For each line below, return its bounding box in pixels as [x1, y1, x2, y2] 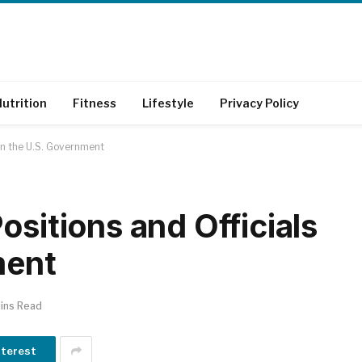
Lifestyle [142, 95, 194, 110]
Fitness [73, 95, 116, 110]
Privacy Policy [220, 95, 299, 110]
